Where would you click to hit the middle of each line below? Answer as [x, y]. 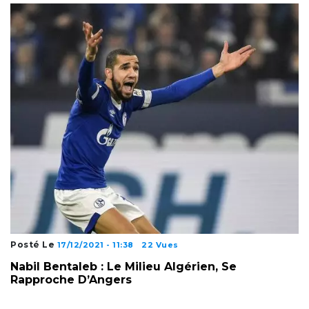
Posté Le [34, 245]
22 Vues [160, 245]
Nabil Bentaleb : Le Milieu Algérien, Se [123, 267]
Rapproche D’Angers [71, 280]
